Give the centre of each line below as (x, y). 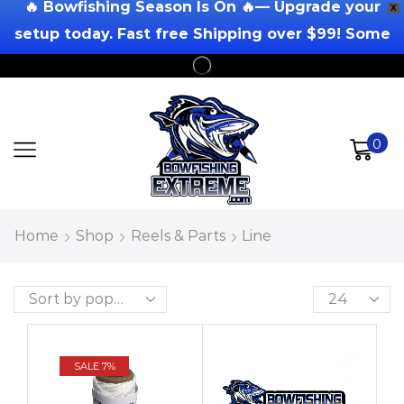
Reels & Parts (178, 236)
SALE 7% (94, 366)
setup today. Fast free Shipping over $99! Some (202, 34)
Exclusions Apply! (202, 61)
